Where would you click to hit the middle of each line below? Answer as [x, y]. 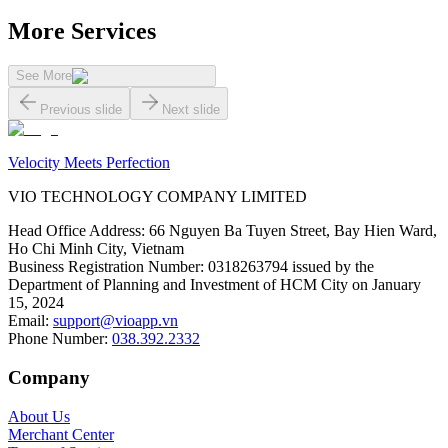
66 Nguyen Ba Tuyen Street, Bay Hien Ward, [293, 231]
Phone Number [56, 339]
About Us [39, 416]
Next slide [191, 110]
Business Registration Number [104, 267]
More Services [82, 31]
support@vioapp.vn [115, 321]
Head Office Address [74, 231]
